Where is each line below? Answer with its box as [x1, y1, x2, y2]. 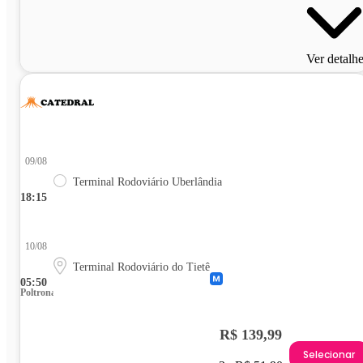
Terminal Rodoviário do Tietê [73, 260, 210, 273]
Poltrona [20, 286, 56, 298]
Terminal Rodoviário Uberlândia [73, 175, 222, 188]
